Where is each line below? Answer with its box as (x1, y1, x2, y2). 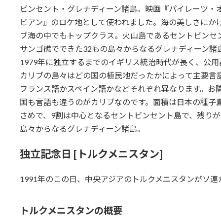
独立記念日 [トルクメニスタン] (19, 147, 163, 161)
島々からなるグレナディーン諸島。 (19, 124, 145, 134)
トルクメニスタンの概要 (19, 205, 122, 217)
